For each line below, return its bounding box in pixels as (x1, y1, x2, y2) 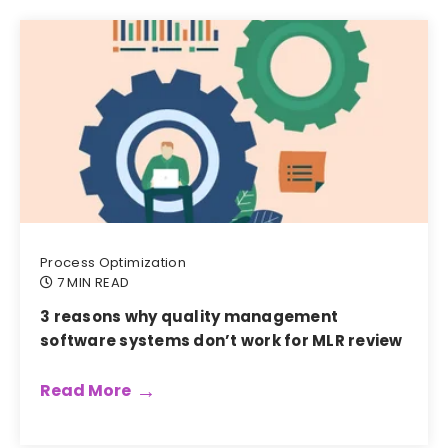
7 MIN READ (53, 273, 130, 292)
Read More (40, 379, 131, 403)
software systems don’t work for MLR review (40, 330, 403, 352)
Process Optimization (40, 253, 186, 272)
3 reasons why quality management (40, 306, 338, 328)
